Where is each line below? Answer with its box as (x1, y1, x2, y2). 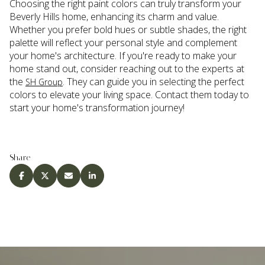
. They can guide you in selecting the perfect (63, 75, 244, 89)
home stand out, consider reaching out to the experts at (9, 62, 244, 76)
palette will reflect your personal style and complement (9, 36, 237, 50)
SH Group (25, 76, 63, 88)
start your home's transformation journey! (9, 101, 185, 115)
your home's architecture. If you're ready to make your (9, 49, 237, 63)
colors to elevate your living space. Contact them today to (9, 88, 249, 102)
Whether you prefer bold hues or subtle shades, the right (9, 23, 247, 37)
